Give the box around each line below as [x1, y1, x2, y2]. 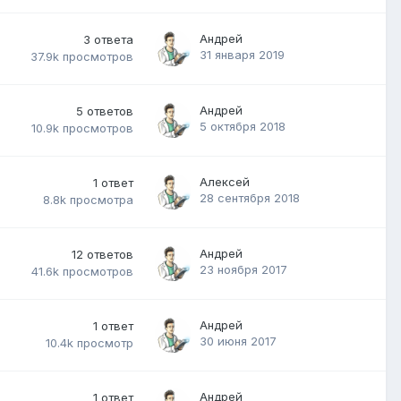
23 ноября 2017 [200, 261, 287, 277]
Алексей [200, 174, 250, 189]
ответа [94, 31, 133, 47]
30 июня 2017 [200, 333, 277, 348]
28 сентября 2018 [200, 190, 300, 205]
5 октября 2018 [200, 118, 286, 133]
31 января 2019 [200, 47, 285, 62]
